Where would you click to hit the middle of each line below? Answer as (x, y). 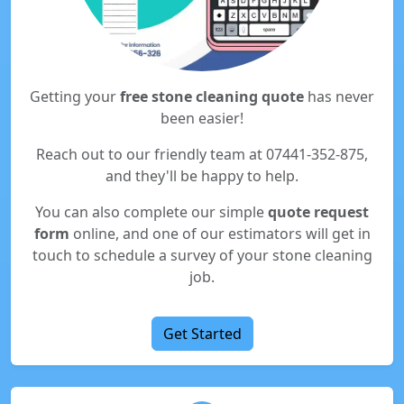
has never (339, 96)
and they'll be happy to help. (202, 176)
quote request (318, 212)
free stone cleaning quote (212, 96)
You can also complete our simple (151, 212)
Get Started (202, 334)
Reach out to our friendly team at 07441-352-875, (202, 154)
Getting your (75, 96)
